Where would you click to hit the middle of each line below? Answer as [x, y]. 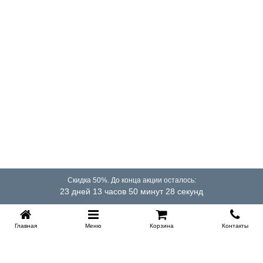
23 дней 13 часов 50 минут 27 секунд [131, 191]
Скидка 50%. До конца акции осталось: [131, 180]
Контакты [235, 225]
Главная [26, 225]
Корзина [162, 225]
